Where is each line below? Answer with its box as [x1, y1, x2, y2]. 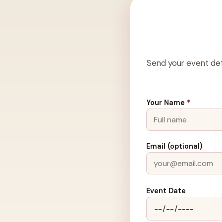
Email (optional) [146, 142, 202, 151]
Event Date [146, 186, 186, 196]
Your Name [146, 98, 187, 107]
